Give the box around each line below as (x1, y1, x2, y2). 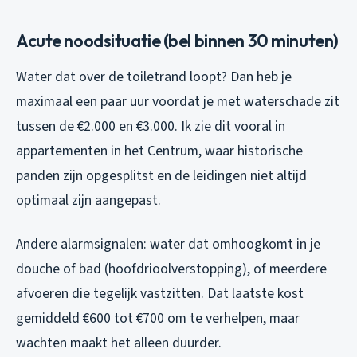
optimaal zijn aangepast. (16, 190, 161, 210)
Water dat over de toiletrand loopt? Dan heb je (16, 66, 292, 87)
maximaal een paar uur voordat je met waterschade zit (16, 91, 339, 112)
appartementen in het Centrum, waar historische (16, 140, 303, 161)
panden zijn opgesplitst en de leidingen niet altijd (16, 165, 307, 186)
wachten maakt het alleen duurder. (16, 332, 222, 353)
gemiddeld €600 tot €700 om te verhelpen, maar (16, 308, 300, 328)
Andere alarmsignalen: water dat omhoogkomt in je (16, 233, 320, 254)
